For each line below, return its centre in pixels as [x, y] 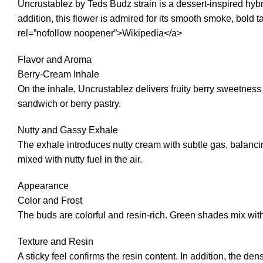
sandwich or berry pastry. [69, 104]
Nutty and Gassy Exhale [68, 130]
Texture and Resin [55, 242]
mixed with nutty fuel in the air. [80, 160]
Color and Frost [50, 201]
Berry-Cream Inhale [58, 75]
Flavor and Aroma [55, 60]
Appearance [43, 186]
